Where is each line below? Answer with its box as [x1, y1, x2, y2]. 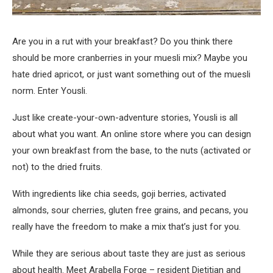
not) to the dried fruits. [12, 161, 102, 172]
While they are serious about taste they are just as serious [12, 247, 246, 259]
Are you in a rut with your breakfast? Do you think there [12, 35, 233, 47]
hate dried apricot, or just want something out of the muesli [12, 68, 250, 80]
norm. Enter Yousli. [12, 85, 87, 96]
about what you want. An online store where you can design [12, 128, 251, 140]
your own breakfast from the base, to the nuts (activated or [12, 144, 251, 156]
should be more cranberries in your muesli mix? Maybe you [12, 52, 247, 63]
